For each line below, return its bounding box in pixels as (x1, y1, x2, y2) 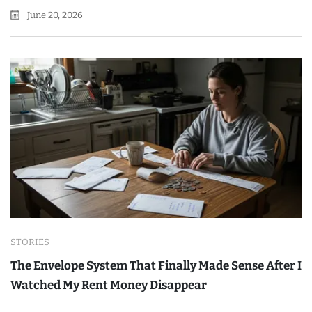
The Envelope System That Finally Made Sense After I (10, 258, 302, 273)
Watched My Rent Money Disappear (10, 277, 207, 292)
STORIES (10, 236, 49, 247)
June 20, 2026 (25, 9, 83, 20)
